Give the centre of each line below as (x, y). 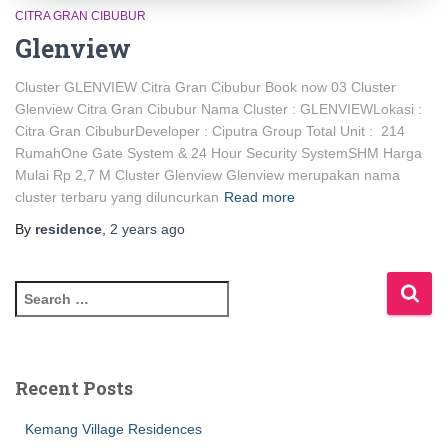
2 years (133, 228)
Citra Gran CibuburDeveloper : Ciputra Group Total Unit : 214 (210, 130)
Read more (259, 196)
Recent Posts (74, 387)
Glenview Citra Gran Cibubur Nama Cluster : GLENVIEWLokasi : (218, 108)
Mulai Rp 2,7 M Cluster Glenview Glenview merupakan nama (207, 174)
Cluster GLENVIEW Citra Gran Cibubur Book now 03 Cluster (205, 86)
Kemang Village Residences (113, 428)
